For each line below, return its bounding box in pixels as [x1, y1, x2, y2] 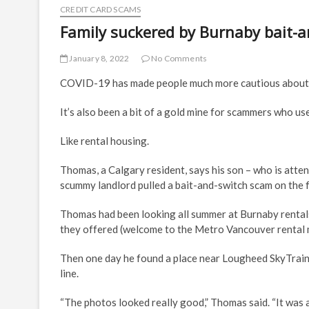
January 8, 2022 [68, 53, 130, 63]
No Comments [149, 53, 208, 63]
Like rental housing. [60, 134, 149, 147]
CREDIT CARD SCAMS [60, 4, 141, 14]
